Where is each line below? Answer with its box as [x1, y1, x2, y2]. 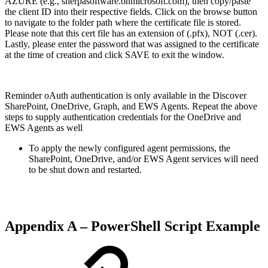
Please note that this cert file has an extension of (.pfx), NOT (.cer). [5, 28, 257, 38]
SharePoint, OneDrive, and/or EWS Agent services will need [29, 153, 258, 164]
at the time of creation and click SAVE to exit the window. [5, 49, 224, 60]
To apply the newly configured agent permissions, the [29, 142, 230, 153]
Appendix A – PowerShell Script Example [5, 218, 260, 234]
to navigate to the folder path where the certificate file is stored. [5, 17, 241, 28]
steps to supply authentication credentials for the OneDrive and [5, 111, 241, 122]
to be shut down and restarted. [29, 164, 142, 175]
